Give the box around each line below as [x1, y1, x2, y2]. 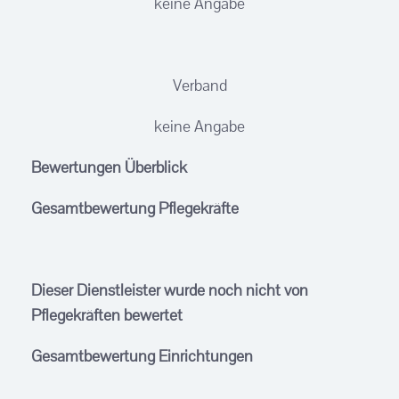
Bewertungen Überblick [31, 157, 187, 177]
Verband [172, 75, 227, 95]
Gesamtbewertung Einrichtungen [31, 346, 253, 366]
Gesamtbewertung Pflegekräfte [31, 198, 239, 218]
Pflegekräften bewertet [31, 305, 183, 325]
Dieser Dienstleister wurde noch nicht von [31, 280, 308, 300]
